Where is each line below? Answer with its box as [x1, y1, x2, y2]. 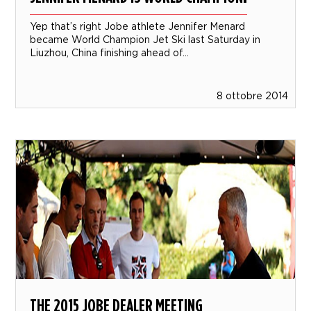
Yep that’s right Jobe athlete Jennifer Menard [30, 21, 246, 32]
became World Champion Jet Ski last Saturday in [30, 34, 261, 45]
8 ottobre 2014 [216, 90, 288, 101]
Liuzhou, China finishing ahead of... [30, 47, 190, 58]
